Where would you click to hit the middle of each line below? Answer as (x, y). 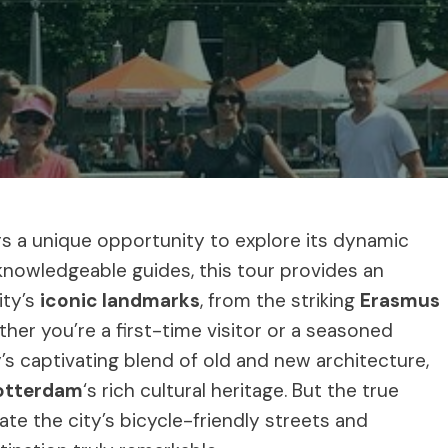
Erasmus (400, 300)
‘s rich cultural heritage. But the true (241, 390)
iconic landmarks (120, 300)
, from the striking (280, 300)
